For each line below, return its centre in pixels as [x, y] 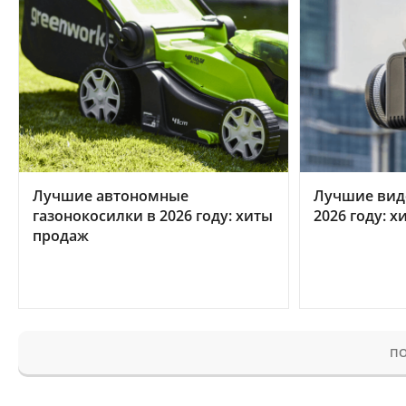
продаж [61, 235]
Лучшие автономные [111, 195]
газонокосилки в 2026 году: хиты [153, 215]
